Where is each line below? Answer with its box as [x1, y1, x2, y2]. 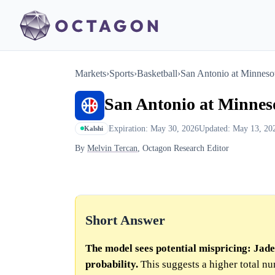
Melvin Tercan [87, 143, 137, 153]
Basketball [137, 68, 177, 79]
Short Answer [85, 213, 165, 228]
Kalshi [84, 125, 103, 133]
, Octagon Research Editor [137, 143, 229, 153]
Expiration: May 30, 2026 [109, 123, 199, 133]
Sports [109, 68, 134, 79]
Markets [75, 68, 106, 79]
